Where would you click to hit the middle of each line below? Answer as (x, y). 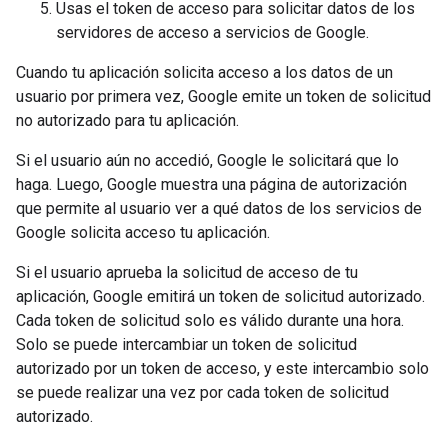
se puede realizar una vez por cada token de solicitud (202, 392)
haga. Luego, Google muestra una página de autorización (211, 184)
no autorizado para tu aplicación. (127, 120)
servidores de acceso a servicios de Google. (212, 32)
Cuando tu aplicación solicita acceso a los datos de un (204, 72)
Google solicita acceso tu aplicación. (143, 232)
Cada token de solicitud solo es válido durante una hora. (210, 320)
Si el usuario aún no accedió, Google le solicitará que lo (207, 160)
